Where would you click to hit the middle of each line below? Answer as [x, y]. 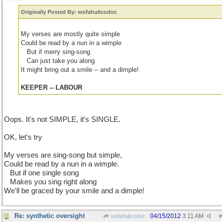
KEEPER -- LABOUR [52, 87]
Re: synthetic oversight [50, 216]
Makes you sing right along [53, 182]
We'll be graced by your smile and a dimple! [74, 191]
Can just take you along [61, 61]
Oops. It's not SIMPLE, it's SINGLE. [62, 119]
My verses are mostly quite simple [71, 34]
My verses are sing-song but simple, [63, 155]
